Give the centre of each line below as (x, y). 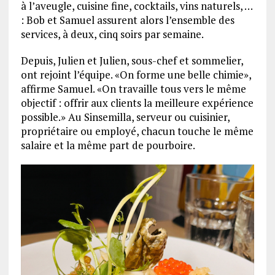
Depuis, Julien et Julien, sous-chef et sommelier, (132, 60)
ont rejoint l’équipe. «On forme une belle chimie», (136, 74)
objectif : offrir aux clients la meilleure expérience (137, 103)
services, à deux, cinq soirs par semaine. (112, 34)
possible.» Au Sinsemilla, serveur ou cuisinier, (125, 117)
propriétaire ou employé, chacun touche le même (137, 131)
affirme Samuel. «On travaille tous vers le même (133, 88)
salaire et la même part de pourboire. (108, 145)
